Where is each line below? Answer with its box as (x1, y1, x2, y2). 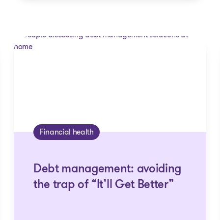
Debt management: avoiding (33, 164, 181, 175)
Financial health (39, 126, 94, 137)
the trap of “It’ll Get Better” (33, 179, 174, 191)
